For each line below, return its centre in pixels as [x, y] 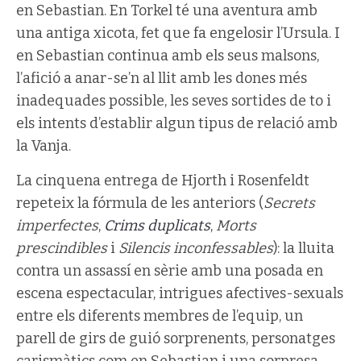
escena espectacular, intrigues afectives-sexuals [180, 293]
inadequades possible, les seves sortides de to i [174, 101]
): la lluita [304, 248]
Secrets [289, 203]
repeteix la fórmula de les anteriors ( [140, 203]
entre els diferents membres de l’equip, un [160, 316]
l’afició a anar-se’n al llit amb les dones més [162, 78]
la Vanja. [44, 146]
